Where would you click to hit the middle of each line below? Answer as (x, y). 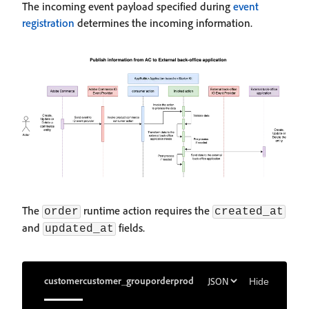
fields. (130, 228)
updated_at (79, 229)
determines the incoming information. (163, 23)
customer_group (117, 280)
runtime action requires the (147, 211)
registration (48, 23)
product (190, 280)
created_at (249, 212)
